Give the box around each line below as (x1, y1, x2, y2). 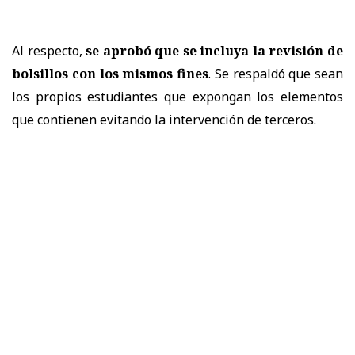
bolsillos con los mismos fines (12, 64, 208, 82)
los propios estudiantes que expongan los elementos (12, 87, 343, 105)
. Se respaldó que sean (208, 64, 343, 82)
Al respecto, (12, 41, 86, 59)
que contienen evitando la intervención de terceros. (12, 110, 316, 128)
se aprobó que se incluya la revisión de (86, 41, 344, 59)
